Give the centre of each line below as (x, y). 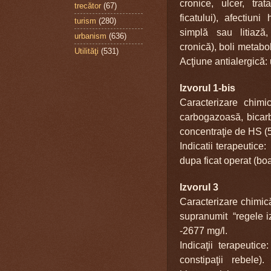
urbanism (90, 36)
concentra (201, 131)
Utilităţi (87, 51)
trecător (88, 6)
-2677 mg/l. (204, 230)
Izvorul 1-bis (207, 88)
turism (85, 21)
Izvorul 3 (199, 187)
